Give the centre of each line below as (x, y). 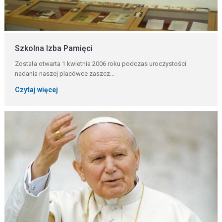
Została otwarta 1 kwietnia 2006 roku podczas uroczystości (101, 64)
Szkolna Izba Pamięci (54, 48)
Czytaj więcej (37, 90)
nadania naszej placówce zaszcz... (65, 74)
